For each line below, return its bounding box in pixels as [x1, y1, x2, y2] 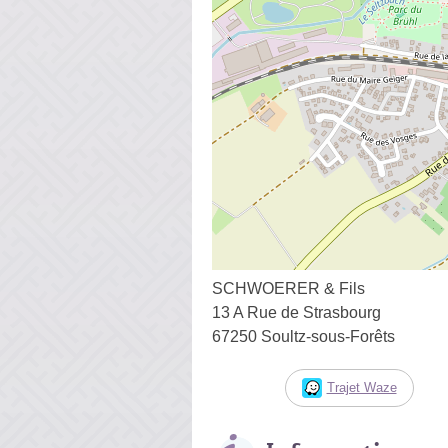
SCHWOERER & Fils [212, 279, 365, 297]
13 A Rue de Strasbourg [212, 303, 381, 321]
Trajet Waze [326, 379, 397, 395]
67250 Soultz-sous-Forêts [212, 327, 395, 345]
